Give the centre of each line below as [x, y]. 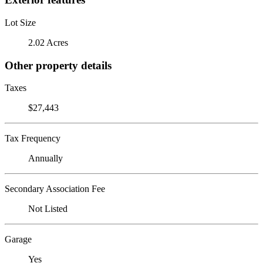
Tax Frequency [33, 139]
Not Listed [48, 209]
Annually [45, 159]
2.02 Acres [48, 42]
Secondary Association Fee [55, 189]
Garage [18, 240]
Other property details [58, 65]
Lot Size [20, 22]
